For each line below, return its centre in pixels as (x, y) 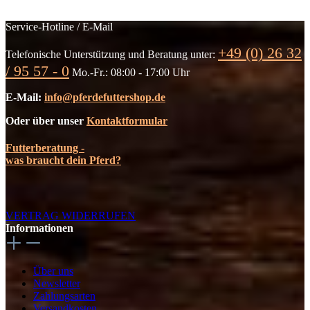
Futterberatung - (45, 148)
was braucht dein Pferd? (63, 161)
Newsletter (57, 283)
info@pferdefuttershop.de (105, 97)
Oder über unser (46, 121)
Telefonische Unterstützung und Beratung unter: (112, 54)
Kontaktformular (127, 121)
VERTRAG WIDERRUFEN (71, 215)
